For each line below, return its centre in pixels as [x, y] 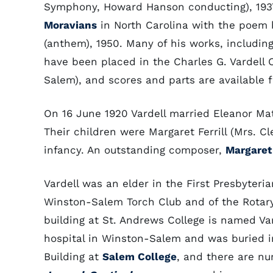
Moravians [70, 25]
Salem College [140, 257]
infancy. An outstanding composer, [135, 150]
